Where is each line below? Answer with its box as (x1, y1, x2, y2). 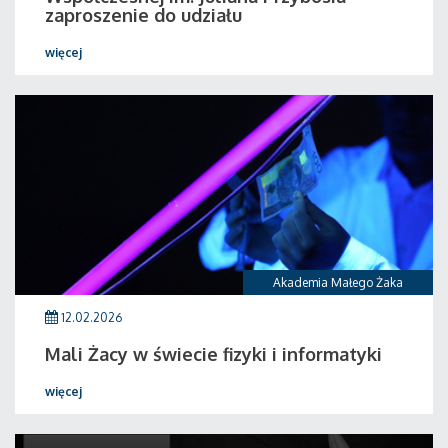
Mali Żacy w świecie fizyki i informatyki (45, 343, 382, 365)
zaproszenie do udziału (45, 4, 242, 26)
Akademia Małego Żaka (273, 275, 403, 290)
